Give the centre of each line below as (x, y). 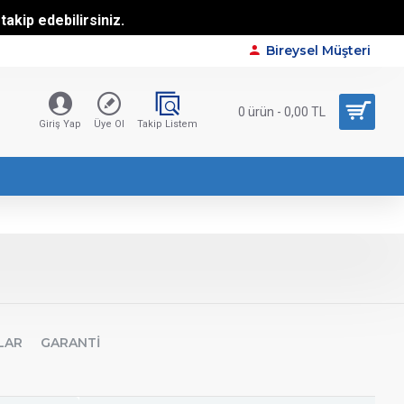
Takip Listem (167, 124)
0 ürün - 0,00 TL (282, 111)
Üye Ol (109, 124)
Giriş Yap (60, 124)
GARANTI (70, 343)
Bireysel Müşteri (318, 50)
